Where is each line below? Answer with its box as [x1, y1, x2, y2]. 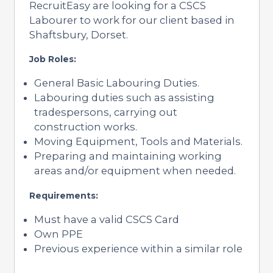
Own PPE [34, 227, 83, 240]
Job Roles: [29, 53, 76, 65]
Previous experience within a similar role [34, 242, 243, 255]
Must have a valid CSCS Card [34, 213, 179, 225]
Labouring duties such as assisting [34, 91, 214, 104]
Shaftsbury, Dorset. [29, 28, 128, 41]
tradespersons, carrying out [34, 105, 177, 118]
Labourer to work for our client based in [29, 13, 235, 26]
